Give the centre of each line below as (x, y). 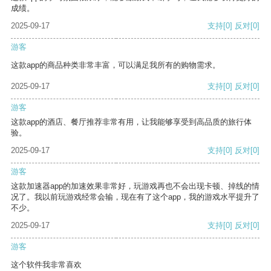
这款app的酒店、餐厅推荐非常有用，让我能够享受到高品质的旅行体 (131, 122)
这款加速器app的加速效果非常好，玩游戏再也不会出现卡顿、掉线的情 (135, 186)
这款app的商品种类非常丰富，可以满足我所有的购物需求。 (116, 65)
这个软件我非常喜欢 (46, 265)
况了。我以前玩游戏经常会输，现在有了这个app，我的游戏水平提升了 (135, 197)
